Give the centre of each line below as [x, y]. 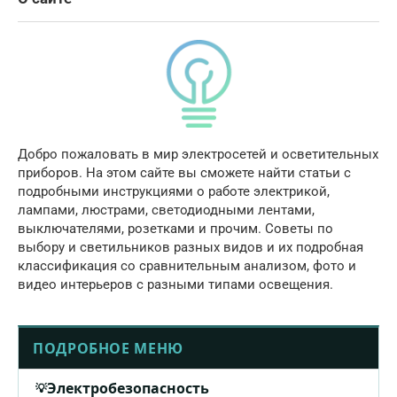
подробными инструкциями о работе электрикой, [174, 191]
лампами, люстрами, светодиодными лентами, [166, 210]
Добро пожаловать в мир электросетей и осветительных [198, 154]
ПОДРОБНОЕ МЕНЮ [108, 348]
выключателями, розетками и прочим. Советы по [175, 228]
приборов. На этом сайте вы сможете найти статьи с [184, 172]
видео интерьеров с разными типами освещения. [175, 284]
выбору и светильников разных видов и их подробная [191, 247]
